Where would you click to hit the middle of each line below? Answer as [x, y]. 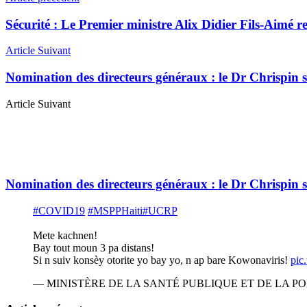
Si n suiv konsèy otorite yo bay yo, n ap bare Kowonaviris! [162, 260]
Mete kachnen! [65, 236]
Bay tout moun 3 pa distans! [94, 248]
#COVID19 [59, 211]
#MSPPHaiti [115, 211]
